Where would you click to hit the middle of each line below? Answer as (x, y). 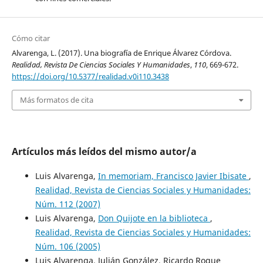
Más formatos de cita (56, 100)
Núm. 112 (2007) (68, 204)
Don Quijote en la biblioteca (154, 218)
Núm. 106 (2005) (68, 246)
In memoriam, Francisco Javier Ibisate (173, 176)
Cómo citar (31, 38)
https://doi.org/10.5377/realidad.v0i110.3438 (90, 76)
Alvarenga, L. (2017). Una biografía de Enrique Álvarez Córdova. (121, 53)
